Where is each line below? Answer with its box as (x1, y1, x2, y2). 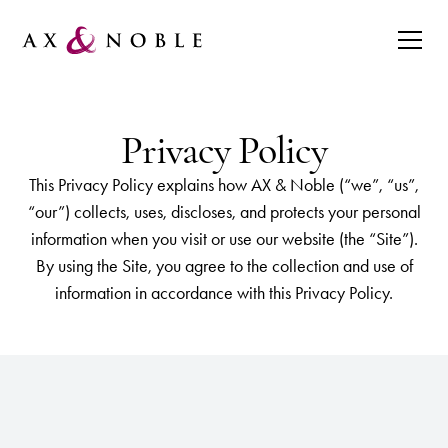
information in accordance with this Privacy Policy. (55, 282, 393, 304)
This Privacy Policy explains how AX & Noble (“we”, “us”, (29, 174, 419, 196)
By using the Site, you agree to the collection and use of (35, 255, 413, 277)
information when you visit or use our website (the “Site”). (30, 228, 418, 250)
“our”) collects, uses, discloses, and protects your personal (27, 201, 421, 223)
